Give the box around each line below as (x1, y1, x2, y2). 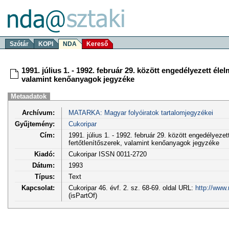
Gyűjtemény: (15, 120, 55, 128)
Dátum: (32, 161, 55, 169)
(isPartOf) (68, 191, 97, 199)
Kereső (86, 40, 108, 48)
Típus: (35, 172, 55, 180)
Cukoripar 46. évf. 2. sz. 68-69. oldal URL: (68, 184, 195, 192)
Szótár (10, 40, 29, 48)
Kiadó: (34, 150, 55, 158)
